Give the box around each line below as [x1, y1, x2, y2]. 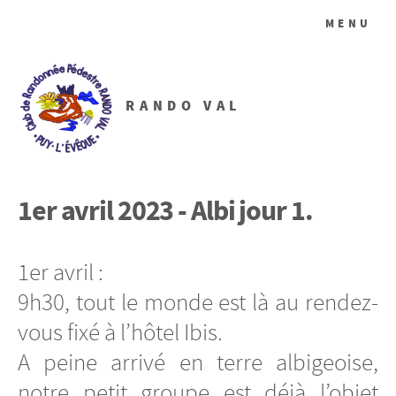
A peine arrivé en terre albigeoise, [18, 346, 378, 377]
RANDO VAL [126, 96, 241, 116]
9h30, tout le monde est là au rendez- [18, 286, 378, 317]
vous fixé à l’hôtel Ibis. [18, 316, 223, 347]
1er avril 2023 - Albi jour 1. [18, 191, 313, 230]
